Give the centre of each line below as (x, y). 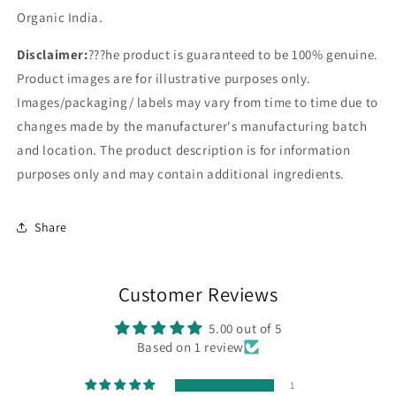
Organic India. (60, 18)
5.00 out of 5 (245, 329)
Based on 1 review (190, 347)
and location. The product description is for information (184, 150)
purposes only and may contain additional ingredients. (181, 174)
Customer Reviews (198, 294)
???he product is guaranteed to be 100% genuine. (233, 55)
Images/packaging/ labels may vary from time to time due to (198, 103)
